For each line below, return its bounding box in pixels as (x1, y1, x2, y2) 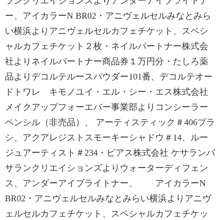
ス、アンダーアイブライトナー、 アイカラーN (5, 178, 206, 188)
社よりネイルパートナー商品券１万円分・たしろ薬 (5, 56, 208, 66)
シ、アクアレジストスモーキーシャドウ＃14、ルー (5, 133, 208, 142)
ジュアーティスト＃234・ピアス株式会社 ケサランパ (5, 148, 215, 158)
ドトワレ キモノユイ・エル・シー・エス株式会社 (5, 87, 208, 97)
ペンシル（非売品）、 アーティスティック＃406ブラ (5, 117, 215, 127)
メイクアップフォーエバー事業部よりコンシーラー (5, 102, 208, 112)
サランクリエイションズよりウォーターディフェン (5, 163, 208, 173)
